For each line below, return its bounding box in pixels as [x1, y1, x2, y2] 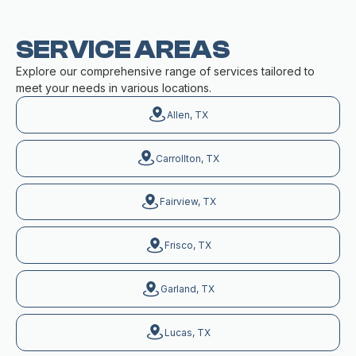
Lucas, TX [164, 326, 211, 339]
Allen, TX [167, 108, 208, 121]
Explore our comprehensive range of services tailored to [16, 64, 315, 78]
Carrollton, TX [156, 152, 219, 164]
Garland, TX [161, 283, 215, 296]
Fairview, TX [159, 195, 216, 208]
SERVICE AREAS [16, 36, 230, 64]
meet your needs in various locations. [16, 81, 211, 95]
